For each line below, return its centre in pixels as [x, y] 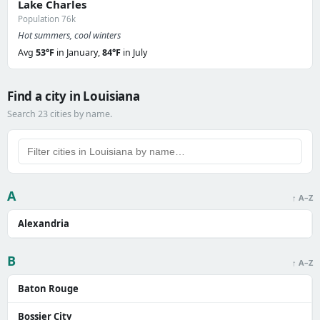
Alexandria [44, 224]
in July [134, 52]
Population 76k [47, 19]
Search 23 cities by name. [60, 114]
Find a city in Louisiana [74, 96]
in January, [78, 52]
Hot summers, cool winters [69, 35]
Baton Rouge [48, 289]
